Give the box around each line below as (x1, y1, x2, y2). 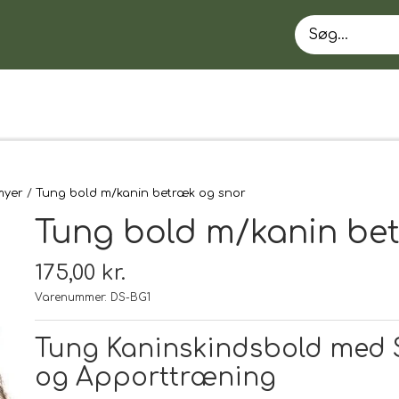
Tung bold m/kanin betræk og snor (36, 187, 246, 199)
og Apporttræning (35, 363, 276, 392)
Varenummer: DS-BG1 (35, 291, 151, 304)
